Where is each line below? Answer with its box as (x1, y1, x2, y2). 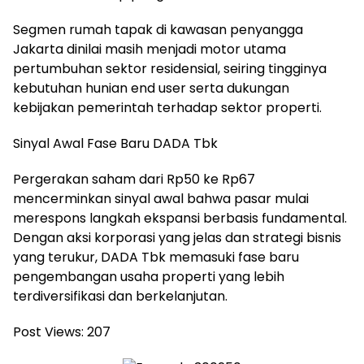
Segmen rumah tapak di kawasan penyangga (13, 19, 303, 39)
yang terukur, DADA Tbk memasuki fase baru (13, 247, 299, 266)
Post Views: (13, 322, 84, 341)
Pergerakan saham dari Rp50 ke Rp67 (13, 169, 255, 188)
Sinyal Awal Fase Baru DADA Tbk (13, 133, 218, 153)
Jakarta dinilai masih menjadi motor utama (13, 39, 286, 58)
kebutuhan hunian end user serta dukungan (13, 78, 289, 97)
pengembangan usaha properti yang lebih (13, 266, 284, 286)
